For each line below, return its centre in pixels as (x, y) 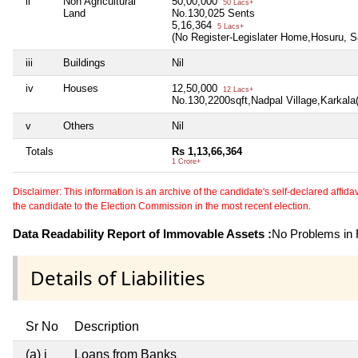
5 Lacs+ (229, 26)
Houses (81, 88)
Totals (40, 151)
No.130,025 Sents (213, 13)
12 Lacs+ (237, 89)
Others (79, 125)
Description (107, 326)
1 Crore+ (186, 161)
